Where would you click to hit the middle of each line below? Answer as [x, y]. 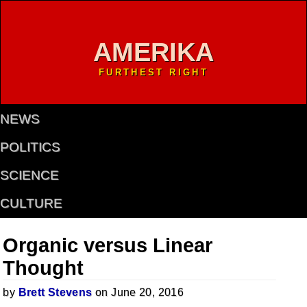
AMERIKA [153, 51]
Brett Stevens [55, 292]
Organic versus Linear [108, 245]
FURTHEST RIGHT [153, 72]
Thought [44, 268]
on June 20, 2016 [138, 292]
